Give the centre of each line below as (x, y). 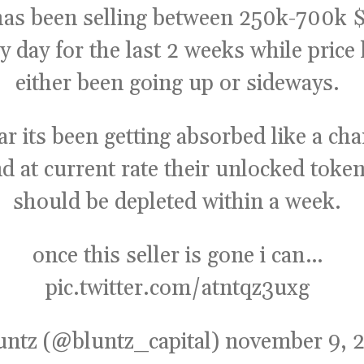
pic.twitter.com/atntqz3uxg (177, 289)
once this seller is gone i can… (177, 256)
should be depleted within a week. (178, 203)
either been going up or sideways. (177, 84)
